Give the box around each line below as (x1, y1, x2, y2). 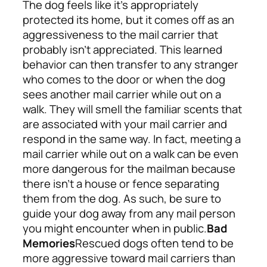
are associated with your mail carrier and (23, 116, 227, 132)
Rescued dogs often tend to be (75, 235, 234, 252)
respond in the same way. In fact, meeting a (23, 131, 241, 147)
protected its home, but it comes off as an (23, 12, 234, 28)
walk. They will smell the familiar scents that (23, 101, 242, 117)
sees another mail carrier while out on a (23, 86, 221, 103)
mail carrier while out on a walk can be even (23, 146, 238, 162)
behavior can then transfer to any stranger (23, 57, 238, 73)
